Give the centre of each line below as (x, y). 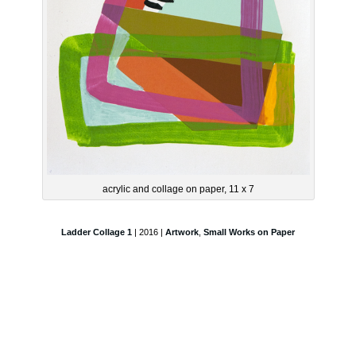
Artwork (182, 232)
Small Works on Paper (249, 232)
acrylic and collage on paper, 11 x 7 (178, 189)
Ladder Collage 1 (97, 232)
